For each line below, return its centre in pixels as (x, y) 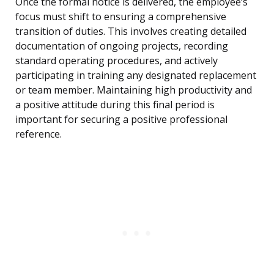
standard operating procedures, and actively (117, 61)
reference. (39, 134)
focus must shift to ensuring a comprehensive (121, 17)
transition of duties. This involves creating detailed (131, 31)
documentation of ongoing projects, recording (122, 46)
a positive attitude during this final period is (115, 105)
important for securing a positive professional (121, 120)
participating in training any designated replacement (136, 76)
